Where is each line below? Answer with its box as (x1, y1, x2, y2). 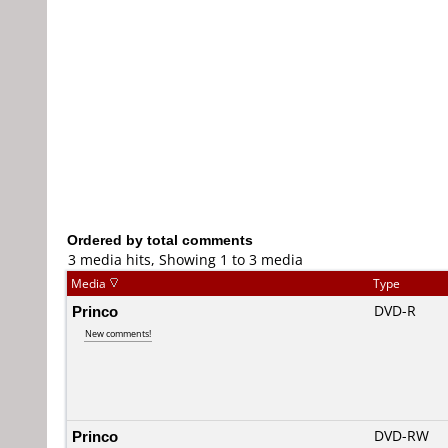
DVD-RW (374, 426, 429, 445)
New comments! (85, 327, 151, 340)
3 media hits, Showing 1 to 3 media (68, 250, 303, 269)
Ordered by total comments (67, 230, 253, 249)
